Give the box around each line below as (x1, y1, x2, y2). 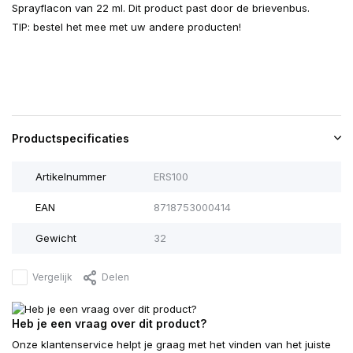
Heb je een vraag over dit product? (12, 317, 206, 331)
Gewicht (35, 232, 76, 245)
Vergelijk (32, 271, 72, 284)
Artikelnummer (35, 170, 106, 184)
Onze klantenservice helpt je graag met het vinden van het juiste (12, 338, 331, 351)
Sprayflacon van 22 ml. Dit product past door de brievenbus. (12, 2, 310, 15)
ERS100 (153, 170, 188, 184)
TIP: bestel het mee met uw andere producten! (12, 20, 241, 34)
